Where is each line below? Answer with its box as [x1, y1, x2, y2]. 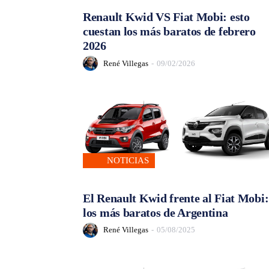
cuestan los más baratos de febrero [83, 25, 256, 38]
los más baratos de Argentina [83, 205, 228, 219]
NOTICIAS [107, 155, 149, 165]
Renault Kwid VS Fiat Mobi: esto [83, 10, 250, 24]
